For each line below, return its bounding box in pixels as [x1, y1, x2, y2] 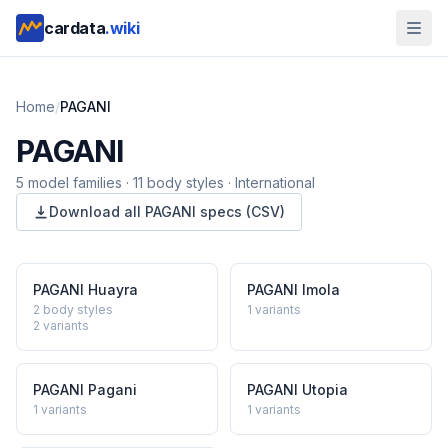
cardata [44, 18, 106, 38]
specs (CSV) [196, 203, 285, 220]
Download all [49, 203, 145, 220]
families [73, 174, 122, 191]
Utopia [302, 381, 348, 398]
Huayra [88, 281, 138, 298]
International [235, 174, 315, 191]
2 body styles [33, 302, 113, 317]
